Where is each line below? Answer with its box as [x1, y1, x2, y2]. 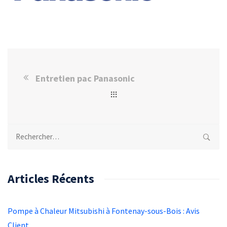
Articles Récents [8, 170, 94, 186]
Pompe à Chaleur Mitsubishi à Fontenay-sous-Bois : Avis [8, 205, 200, 216]
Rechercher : [7, 126, 65, 140]
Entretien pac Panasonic [35, 72, 135, 84]
